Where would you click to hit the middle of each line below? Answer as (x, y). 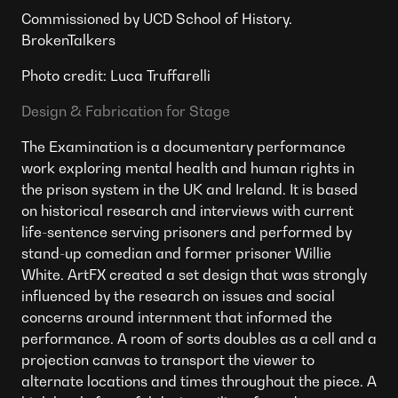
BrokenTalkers (68, 40)
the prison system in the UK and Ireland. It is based (190, 189)
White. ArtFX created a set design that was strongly (194, 274)
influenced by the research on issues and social (178, 295)
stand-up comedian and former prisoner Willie (176, 253)
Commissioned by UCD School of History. (157, 18)
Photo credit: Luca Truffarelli (116, 75)
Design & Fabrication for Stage (126, 111)
